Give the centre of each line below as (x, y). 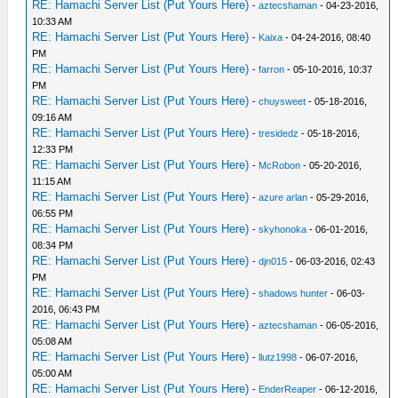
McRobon (280, 165)
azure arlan (283, 197)
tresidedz (279, 133)
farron (272, 69)
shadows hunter (294, 293)
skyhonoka (283, 229)
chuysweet (283, 101)
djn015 (273, 261)
